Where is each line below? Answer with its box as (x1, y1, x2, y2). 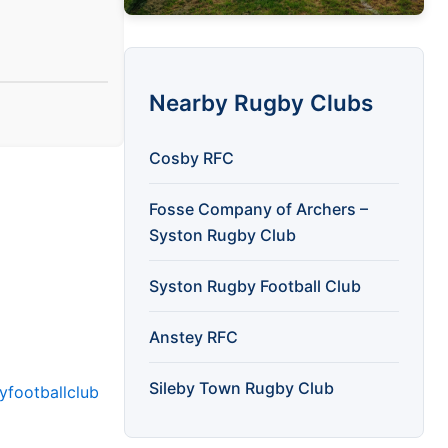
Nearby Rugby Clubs (149, 88, 373, 116)
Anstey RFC (149, 326, 238, 347)
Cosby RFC (149, 147, 234, 168)
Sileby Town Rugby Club (149, 377, 334, 398)
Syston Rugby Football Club (149, 275, 361, 296)
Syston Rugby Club (149, 224, 296, 245)
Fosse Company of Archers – (149, 198, 368, 219)
